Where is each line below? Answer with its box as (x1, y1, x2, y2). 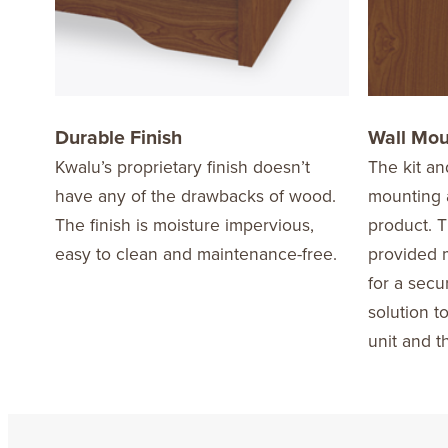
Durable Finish (54, 122, 182, 151)
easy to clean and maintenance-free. (54, 240, 337, 266)
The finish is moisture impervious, (54, 211, 314, 237)
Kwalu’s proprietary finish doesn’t (54, 153, 310, 179)
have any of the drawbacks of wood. (54, 182, 336, 208)
